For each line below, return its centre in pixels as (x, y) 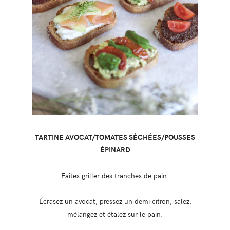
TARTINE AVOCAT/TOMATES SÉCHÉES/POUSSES (115, 137)
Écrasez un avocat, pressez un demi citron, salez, (115, 201)
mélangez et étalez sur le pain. (115, 214)
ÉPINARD (115, 150)
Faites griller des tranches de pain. (115, 175)
